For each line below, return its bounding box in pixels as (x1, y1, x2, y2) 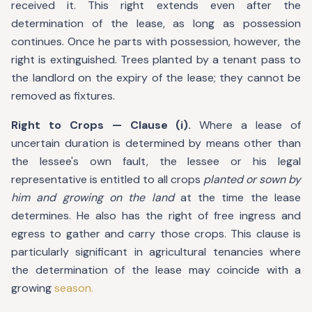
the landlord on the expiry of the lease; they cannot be (11, 70, 301, 85)
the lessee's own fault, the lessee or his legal (11, 154, 301, 169)
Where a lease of (191, 118, 302, 132)
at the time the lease (173, 190, 301, 205)
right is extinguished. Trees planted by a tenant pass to (11, 52, 301, 67)
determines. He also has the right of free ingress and (11, 208, 301, 223)
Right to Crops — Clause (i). (11, 118, 192, 132)
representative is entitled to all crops (11, 172, 203, 187)
